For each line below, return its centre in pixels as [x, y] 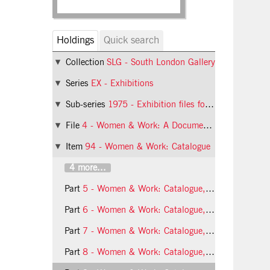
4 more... [88, 168]
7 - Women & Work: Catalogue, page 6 [144, 231]
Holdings [75, 41]
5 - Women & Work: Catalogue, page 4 [144, 189]
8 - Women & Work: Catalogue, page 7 [144, 252]
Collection [85, 62]
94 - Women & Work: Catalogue [148, 147]
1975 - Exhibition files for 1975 [156, 105]
